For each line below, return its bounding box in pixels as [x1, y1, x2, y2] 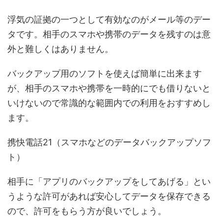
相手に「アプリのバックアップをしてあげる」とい [7, 176, 211, 187]
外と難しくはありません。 [7, 44, 113, 54]
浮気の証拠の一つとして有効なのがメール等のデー [7, 14, 211, 25]
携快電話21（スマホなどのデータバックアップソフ [7, 137, 211, 147]
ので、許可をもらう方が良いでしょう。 [7, 206, 166, 216]
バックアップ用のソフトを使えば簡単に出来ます [7, 68, 202, 79]
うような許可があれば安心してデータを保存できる [7, 191, 211, 201]
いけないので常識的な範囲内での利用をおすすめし [7, 98, 211, 108]
